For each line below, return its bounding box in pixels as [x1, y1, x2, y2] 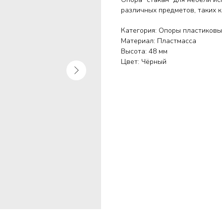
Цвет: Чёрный [121, 57, 166, 66]
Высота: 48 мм [121, 47, 167, 56]
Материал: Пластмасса [121, 36, 196, 46]
